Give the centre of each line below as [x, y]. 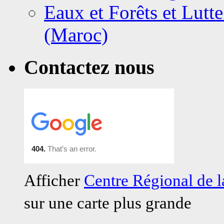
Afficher [54, 180]
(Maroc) [76, 35]
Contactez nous [89, 67]
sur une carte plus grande [108, 203]
